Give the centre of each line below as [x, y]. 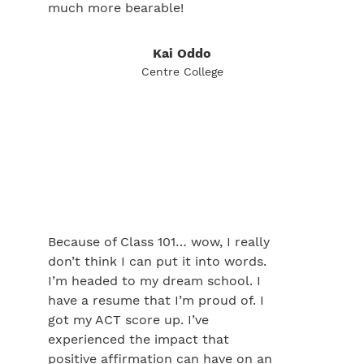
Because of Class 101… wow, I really [159, 242]
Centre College [182, 71]
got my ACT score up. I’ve [128, 320]
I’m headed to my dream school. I [154, 281]
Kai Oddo [182, 53]
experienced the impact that [139, 339]
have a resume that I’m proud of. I [156, 300]
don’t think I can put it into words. [157, 261]
